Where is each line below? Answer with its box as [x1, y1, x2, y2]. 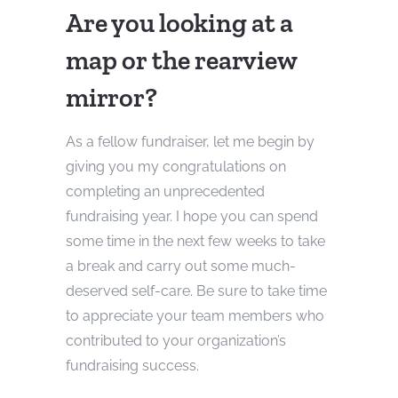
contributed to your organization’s [66, 331, 286, 349]
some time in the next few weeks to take [66, 232, 325, 250]
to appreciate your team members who [66, 306, 324, 324]
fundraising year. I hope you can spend [66, 207, 318, 225]
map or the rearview [66, 44, 297, 76]
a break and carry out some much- [66, 257, 296, 275]
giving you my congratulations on [66, 157, 286, 175]
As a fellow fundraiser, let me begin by [66, 132, 314, 150]
